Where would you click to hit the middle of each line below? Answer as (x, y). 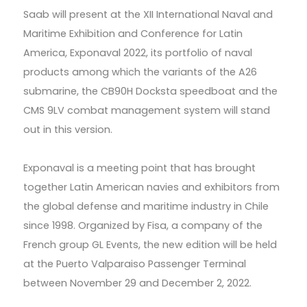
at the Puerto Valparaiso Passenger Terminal (134, 264)
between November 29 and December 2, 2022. (137, 283)
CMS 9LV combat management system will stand (146, 111)
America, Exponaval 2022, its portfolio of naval (137, 53)
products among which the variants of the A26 (140, 72)
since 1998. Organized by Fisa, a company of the (143, 226)
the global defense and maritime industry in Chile (146, 207)
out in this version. (67, 130)
